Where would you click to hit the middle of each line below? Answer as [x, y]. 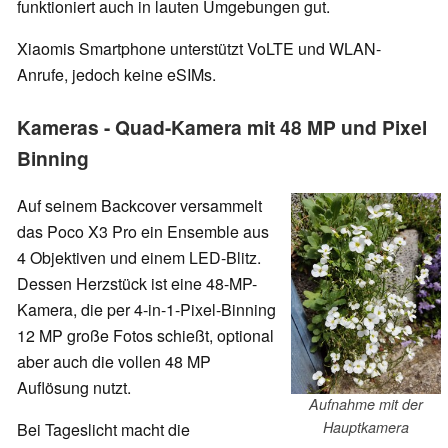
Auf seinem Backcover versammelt [139, 206]
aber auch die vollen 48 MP [114, 362]
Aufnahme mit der [366, 404]
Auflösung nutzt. [74, 388]
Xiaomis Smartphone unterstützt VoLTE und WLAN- [199, 49]
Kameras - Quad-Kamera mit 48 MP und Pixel [222, 127]
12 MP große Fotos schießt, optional [145, 336]
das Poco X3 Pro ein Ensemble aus [143, 232]
